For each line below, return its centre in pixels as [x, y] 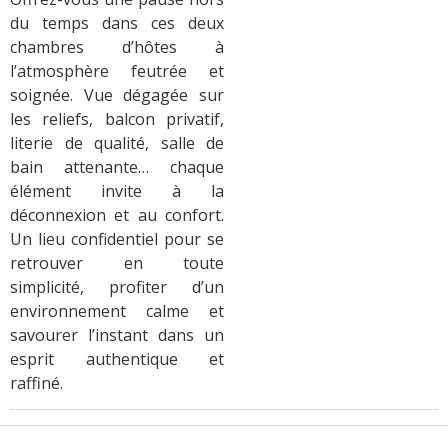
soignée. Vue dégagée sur [117, 95]
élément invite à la [117, 191]
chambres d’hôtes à [117, 47]
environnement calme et [117, 311]
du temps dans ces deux [117, 23]
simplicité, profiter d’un [117, 287]
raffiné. [36, 383]
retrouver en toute [117, 263]
